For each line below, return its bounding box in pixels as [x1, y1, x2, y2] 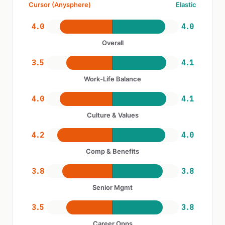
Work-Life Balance [84, 75, 141, 83]
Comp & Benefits [86, 147, 139, 155]
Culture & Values [86, 111, 139, 119]
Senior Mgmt [92, 183, 133, 191]
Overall [101, 39, 124, 47]
